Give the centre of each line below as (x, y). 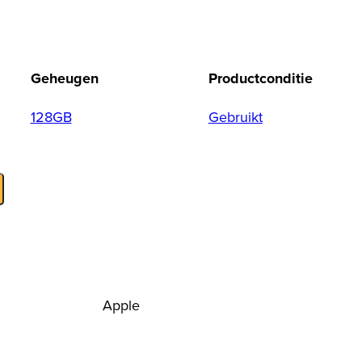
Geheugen (64, 78)
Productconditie (260, 78)
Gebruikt (235, 117)
